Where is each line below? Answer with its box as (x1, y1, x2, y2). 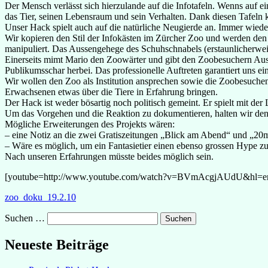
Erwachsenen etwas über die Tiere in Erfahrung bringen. (5, 86, 218, 97)
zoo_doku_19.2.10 (5, 191, 76, 202)
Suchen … (5, 212, 45, 223)
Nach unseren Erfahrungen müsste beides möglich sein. (5, 151, 214, 162)
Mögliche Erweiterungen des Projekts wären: (5, 118, 175, 129)
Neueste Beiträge (5, 236, 109, 252)
